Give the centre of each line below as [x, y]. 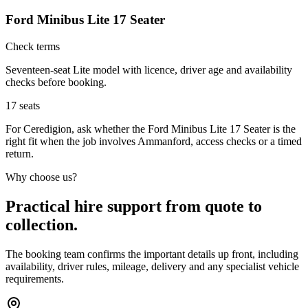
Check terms [33, 46]
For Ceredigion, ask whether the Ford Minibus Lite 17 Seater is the [151, 129]
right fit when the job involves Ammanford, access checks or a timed [154, 141]
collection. [42, 224]
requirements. [35, 278]
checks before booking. [56, 82]
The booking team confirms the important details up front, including [152, 254]
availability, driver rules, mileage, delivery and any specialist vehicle [152, 266]
